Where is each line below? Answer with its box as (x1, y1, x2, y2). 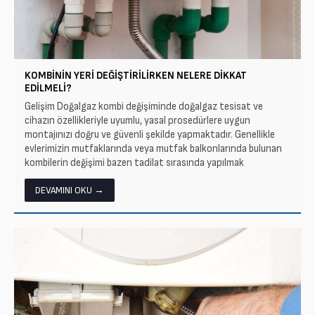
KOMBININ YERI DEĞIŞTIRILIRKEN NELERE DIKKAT (25, 69, 247, 82)
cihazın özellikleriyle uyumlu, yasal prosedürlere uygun (25, 114, 250, 127)
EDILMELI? (25, 82, 72, 95)
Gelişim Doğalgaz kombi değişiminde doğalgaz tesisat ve (25, 100, 263, 113)
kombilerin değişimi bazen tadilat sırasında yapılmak (25, 156, 244, 169)
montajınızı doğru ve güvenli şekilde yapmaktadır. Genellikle (25, 128, 275, 141)
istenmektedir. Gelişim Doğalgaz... (25, 170, 167, 184)
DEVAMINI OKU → (35, 184, 104, 196)
